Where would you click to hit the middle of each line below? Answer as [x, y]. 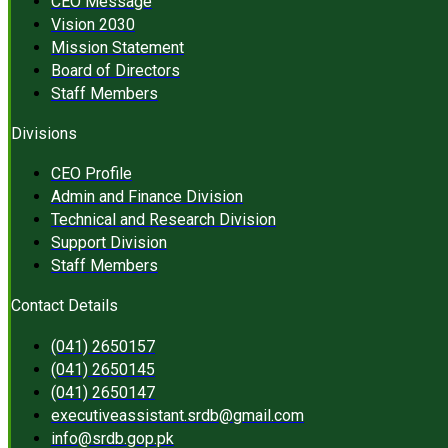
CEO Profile [91, 174]
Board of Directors [115, 70]
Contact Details [64, 306]
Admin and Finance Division [147, 197]
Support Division [109, 243]
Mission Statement [117, 47]
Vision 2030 [93, 24]
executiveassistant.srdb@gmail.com [177, 415]
